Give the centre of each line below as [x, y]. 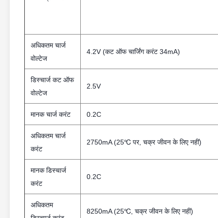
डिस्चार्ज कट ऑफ [52, 80]
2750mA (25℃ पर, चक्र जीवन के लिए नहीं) [144, 142]
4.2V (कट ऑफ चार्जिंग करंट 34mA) [133, 52]
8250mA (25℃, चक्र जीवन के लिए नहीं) [140, 211]
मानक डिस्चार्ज [48, 170]
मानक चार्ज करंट [51, 114]
